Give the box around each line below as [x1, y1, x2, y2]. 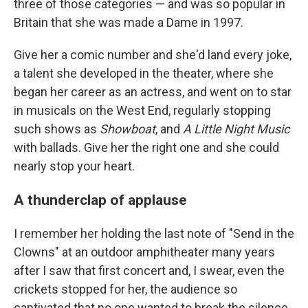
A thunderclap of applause [14, 191, 187, 208]
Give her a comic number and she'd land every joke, [14, 47, 291, 62]
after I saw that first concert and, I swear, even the [14, 263, 285, 278]
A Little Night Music [183, 122, 289, 136]
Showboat [100, 122, 155, 136]
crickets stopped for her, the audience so [14, 282, 237, 296]
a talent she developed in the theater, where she [14, 66, 274, 80]
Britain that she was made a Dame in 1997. [14, 15, 243, 30]
